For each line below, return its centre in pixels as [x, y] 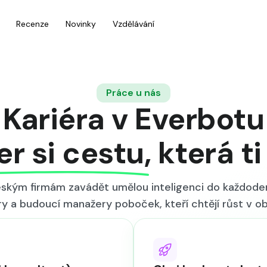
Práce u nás [133, 93]
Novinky [81, 24]
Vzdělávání [133, 24]
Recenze [32, 24]
